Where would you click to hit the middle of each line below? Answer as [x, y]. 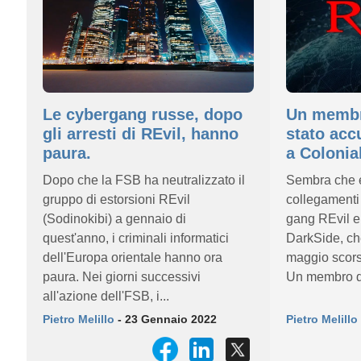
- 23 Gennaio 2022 [166, 319]
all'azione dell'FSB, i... [106, 296]
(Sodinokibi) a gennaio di [114, 219]
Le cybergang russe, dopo [143, 114]
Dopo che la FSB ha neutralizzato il [144, 180]
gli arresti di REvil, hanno [141, 134]
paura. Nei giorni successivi [122, 277]
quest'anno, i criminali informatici [136, 238]
